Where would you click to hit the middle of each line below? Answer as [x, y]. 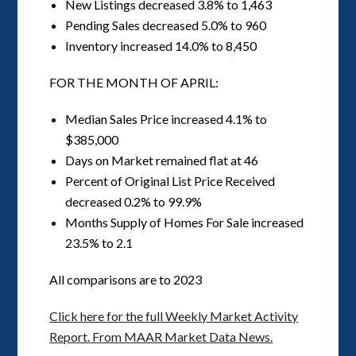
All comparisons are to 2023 [126, 279]
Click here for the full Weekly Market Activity [174, 315]
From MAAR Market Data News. [182, 336]
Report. [70, 336]
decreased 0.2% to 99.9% [134, 201]
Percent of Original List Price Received [170, 180]
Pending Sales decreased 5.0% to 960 [166, 25]
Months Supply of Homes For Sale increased [185, 222]
